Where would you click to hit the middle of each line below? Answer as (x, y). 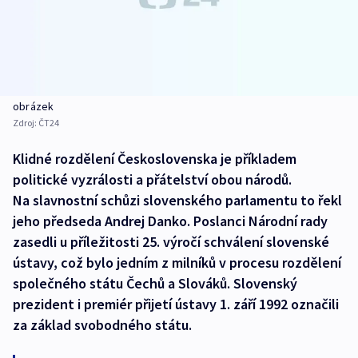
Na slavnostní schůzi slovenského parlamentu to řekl (177, 201)
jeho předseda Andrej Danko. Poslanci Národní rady (170, 221)
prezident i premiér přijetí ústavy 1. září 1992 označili (176, 304)
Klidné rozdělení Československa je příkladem (155, 159)
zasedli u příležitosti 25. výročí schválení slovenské (171, 242)
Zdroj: (26, 123)
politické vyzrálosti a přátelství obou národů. (152, 180)
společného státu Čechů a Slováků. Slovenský (155, 284)
